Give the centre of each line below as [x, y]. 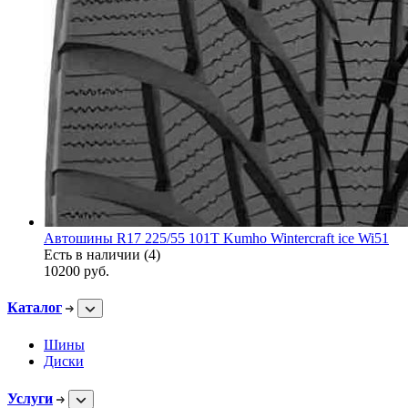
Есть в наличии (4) [102, 254]
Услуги [30, 398]
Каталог [35, 308]
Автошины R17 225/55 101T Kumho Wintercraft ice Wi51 [216, 238]
